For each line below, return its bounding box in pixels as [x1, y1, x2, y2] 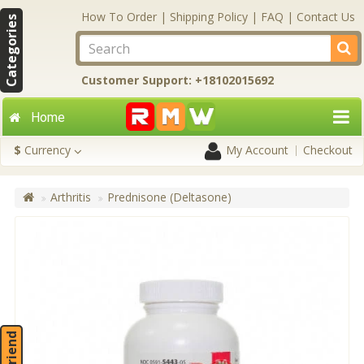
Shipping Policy [170, 9, 248, 24]
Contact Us [297, 9, 355, 24]
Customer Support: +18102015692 [81, 72, 274, 88]
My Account [226, 142, 288, 158]
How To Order [81, 9, 157, 24]
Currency [24, 142, 71, 158]
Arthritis [50, 189, 91, 205]
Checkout [303, 142, 353, 158]
